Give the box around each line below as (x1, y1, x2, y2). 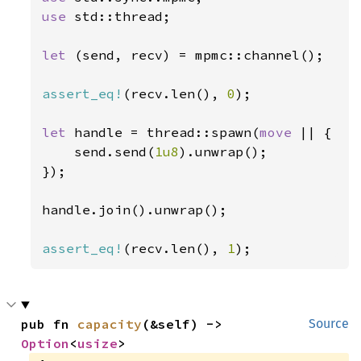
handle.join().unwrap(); (42, 201, 228, 218)
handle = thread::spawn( (74, 124, 260, 140)
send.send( (42, 143, 156, 160)
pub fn (21, 316, 78, 332)
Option (21, 335, 70, 351)
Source (309, 316, 349, 331)
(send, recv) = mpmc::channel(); (74, 47, 325, 63)
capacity (77, 316, 143, 332)
